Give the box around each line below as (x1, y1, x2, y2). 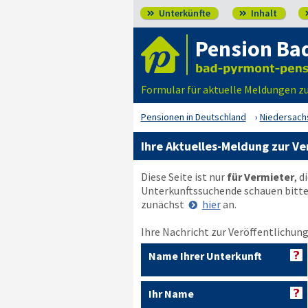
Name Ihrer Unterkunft (148, 249, 262, 263)
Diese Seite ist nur (140, 170, 227, 184)
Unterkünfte (156, 7, 210, 19)
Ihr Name (148, 287, 194, 300)
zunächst (140, 197, 186, 211)
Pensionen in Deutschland (140, 111, 246, 123)
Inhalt (248, 7, 277, 19)
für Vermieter (226, 170, 294, 184)
